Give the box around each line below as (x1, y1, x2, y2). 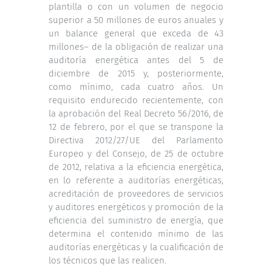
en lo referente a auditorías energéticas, (49, 174, 223, 186)
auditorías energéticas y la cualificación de (49, 241, 223, 253)
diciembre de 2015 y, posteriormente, (49, 67, 223, 79)
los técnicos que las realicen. (49, 254, 166, 266)
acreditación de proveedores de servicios (49, 188, 223, 199)
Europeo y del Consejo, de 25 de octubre (49, 148, 223, 159)
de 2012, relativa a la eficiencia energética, (49, 161, 223, 172)
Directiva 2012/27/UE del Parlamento (49, 134, 223, 146)
